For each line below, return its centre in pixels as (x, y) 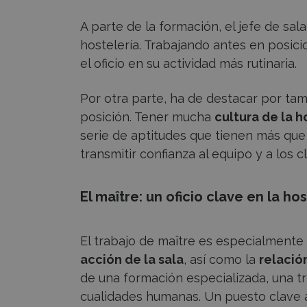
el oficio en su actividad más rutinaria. (190, 63)
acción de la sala (132, 259)
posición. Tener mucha (147, 116)
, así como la (221, 259)
